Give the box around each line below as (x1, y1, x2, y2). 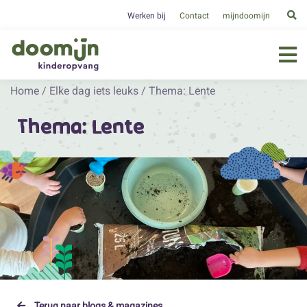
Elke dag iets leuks (49, 84, 138, 97)
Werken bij (127, 10, 166, 21)
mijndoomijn (222, 10, 270, 21)
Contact (179, 10, 209, 21)
